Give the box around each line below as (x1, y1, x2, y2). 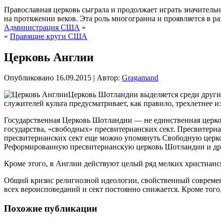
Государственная (4, 116, 60, 125)
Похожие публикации (4, 203, 97, 214)
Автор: (97, 74, 120, 82)
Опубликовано (4, 74, 54, 82)
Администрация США (4, 23, 80, 32)
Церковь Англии (4, 50, 94, 64)
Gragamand (122, 74, 158, 82)
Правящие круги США (10, 32, 87, 40)
